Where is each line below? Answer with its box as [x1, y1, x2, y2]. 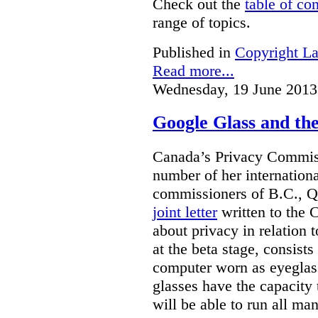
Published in [153, 43, 231, 61]
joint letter [153, 203, 217, 221]
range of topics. [153, 13, 251, 31]
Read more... [153, 61, 234, 79]
